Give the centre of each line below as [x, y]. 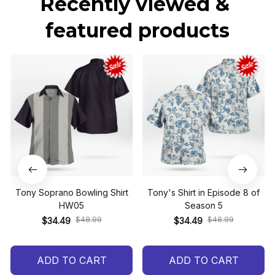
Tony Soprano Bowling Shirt [72, 193]
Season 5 [203, 206]
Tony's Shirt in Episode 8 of [203, 193]
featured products [137, 31]
